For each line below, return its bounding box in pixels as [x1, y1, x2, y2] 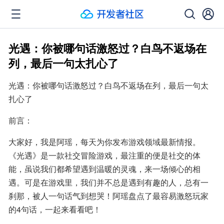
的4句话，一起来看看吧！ [8, 203, 101, 215]
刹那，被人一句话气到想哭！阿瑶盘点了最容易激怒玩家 [8, 190, 208, 201]
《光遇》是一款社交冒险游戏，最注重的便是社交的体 [8, 149, 200, 161]
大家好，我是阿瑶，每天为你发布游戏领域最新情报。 [8, 136, 200, 147]
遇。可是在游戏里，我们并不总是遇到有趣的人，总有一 [8, 176, 208, 188]
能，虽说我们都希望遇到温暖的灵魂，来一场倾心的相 [8, 163, 200, 174]
